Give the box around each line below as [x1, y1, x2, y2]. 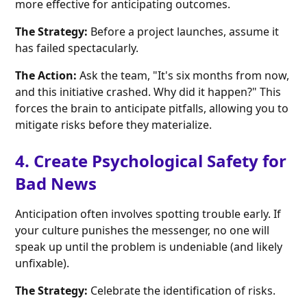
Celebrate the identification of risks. [88, 283, 276, 299]
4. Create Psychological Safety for [15, 149, 287, 173]
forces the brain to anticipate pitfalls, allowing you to [15, 101, 289, 116]
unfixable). [15, 256, 70, 271]
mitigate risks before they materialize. [15, 117, 212, 133]
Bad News [15, 172, 97, 195]
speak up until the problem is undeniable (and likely [15, 239, 283, 255]
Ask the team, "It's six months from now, [77, 68, 290, 84]
